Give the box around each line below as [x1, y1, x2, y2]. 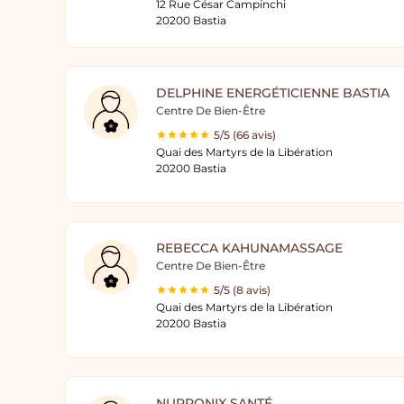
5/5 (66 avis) [214, 128, 276, 142]
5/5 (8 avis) [214, 283, 271, 297]
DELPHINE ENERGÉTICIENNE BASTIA [156, 85, 390, 101]
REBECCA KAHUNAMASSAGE [156, 240, 343, 256]
